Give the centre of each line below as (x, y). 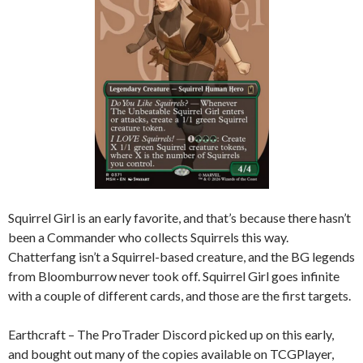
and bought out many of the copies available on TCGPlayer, (171, 353)
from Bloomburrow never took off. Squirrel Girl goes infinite (174, 275)
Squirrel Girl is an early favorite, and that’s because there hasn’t (179, 217)
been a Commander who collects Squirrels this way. (148, 237)
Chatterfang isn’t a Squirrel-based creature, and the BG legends (181, 256)
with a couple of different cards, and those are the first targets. (179, 295)
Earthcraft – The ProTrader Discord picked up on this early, (171, 334)
